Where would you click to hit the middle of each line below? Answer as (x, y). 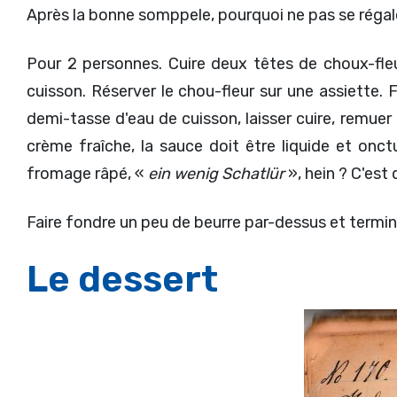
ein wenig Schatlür (218, 173)
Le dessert (122, 278)
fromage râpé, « (87, 173)
